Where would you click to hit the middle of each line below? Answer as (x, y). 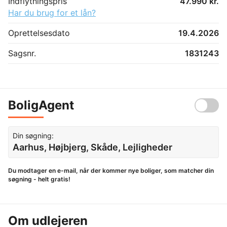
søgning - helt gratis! (39, 179)
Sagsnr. (22, 53)
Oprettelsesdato (39, 33)
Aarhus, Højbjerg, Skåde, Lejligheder (92, 147)
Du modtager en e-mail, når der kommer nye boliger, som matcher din (111, 170)
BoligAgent (41, 105)
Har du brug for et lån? (52, 12)
